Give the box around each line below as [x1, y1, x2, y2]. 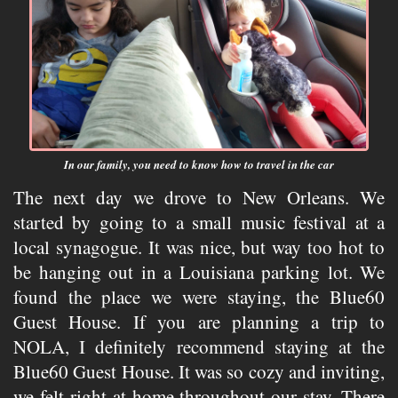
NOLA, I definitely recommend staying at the [13, 334, 385, 360]
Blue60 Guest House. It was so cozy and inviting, [13, 359, 385, 385]
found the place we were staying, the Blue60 [13, 284, 385, 310]
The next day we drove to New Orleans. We [13, 185, 385, 211]
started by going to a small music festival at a [13, 210, 385, 235]
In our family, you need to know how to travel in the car [64, 156, 334, 173]
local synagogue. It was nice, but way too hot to [13, 235, 385, 260]
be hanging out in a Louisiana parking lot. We [13, 259, 385, 285]
